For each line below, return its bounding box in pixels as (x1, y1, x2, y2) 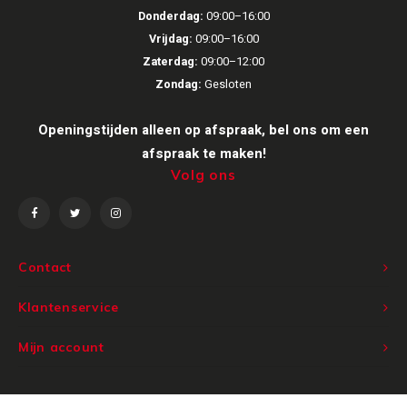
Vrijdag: (148, 31, 193, 48)
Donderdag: (137, 8, 203, 25)
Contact (18, 259, 72, 275)
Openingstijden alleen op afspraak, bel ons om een (38, 120, 369, 141)
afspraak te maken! (141, 144, 266, 164)
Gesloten (202, 76, 252, 94)
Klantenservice (18, 299, 119, 315)
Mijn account (18, 339, 104, 355)
